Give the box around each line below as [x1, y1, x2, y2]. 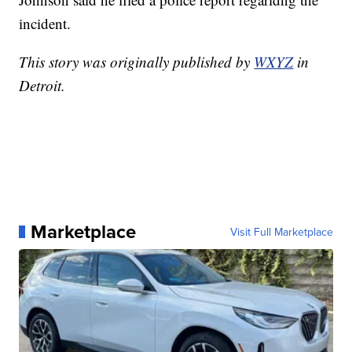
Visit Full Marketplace [229, 224, 333, 240]
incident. [19, 13, 71, 34]
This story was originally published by [19, 52, 255, 72]
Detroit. [19, 75, 66, 96]
